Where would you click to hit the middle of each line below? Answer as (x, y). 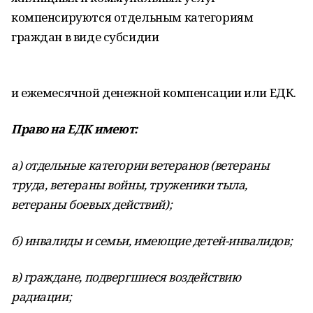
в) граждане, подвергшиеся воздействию (126, 277)
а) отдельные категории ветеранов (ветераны (140, 165)
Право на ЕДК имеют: (75, 129)
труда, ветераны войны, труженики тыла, (130, 185)
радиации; (42, 297)
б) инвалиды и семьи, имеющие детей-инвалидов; (152, 241)
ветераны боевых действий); (92, 204)
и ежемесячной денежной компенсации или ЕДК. (154, 93)
